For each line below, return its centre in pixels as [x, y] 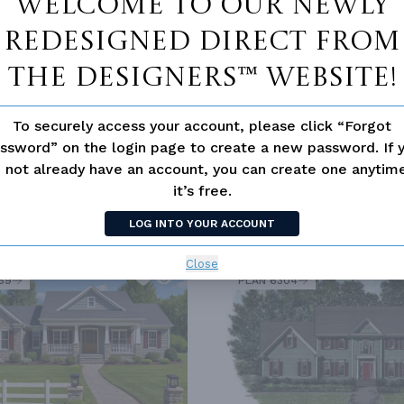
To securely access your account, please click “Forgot [202, 125]
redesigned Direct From [202, 42]
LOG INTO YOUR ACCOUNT [202, 223]
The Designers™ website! [202, 78]
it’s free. [202, 190]
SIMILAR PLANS [286, 234]
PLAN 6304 [268, 280]
